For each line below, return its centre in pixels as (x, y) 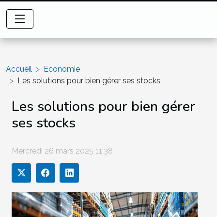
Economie (62, 69)
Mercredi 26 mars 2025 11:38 (62, 151)
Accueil (19, 69)
